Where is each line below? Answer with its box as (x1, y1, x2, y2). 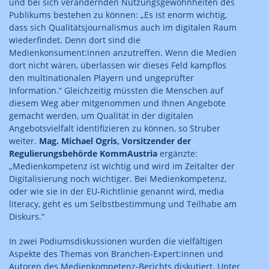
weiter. (9, 134, 39, 147)
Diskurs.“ (9, 210, 44, 222)
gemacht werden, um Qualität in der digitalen (9, 109, 193, 121)
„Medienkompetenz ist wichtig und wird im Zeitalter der (9, 160, 235, 172)
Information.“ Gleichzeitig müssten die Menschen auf (9, 84, 223, 96)
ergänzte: (157, 147, 198, 159)
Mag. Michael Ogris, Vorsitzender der (39, 134, 191, 147)
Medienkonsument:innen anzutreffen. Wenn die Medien (9, 46, 237, 58)
